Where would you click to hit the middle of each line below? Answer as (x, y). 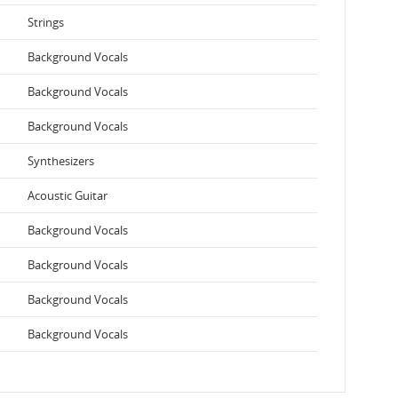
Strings (46, 22)
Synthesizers (61, 160)
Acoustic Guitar (68, 195)
